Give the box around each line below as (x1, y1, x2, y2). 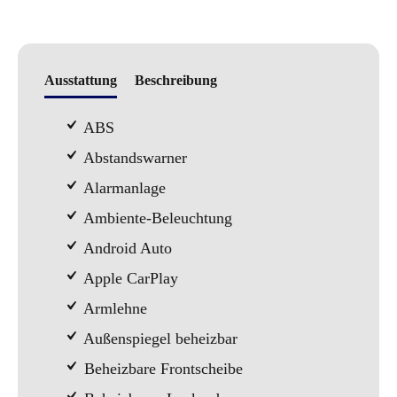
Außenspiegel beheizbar (80, 330, 237, 347)
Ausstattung (44, 73, 117, 88)
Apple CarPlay (80, 269, 178, 287)
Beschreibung (135, 73, 217, 88)
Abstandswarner (80, 149, 187, 167)
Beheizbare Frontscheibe (80, 360, 243, 378)
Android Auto (80, 239, 172, 257)
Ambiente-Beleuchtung (80, 209, 232, 227)
